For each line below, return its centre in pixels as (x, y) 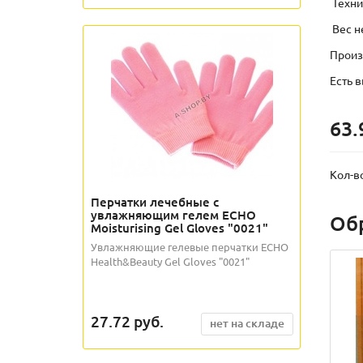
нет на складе (247, 322)
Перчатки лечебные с (155, 201)
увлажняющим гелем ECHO (173, 214)
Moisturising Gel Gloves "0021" (179, 227)
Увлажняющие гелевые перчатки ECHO (190, 246)
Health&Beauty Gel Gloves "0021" (170, 261)
